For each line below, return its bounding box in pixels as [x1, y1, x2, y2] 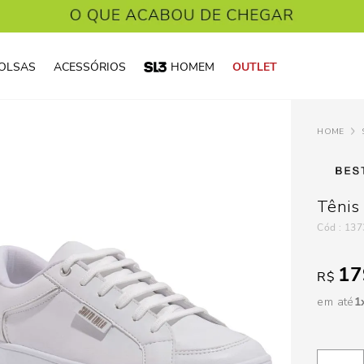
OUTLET [232, 59, 277, 75]
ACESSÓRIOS [54, 59, 126, 75]
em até [317, 294, 354, 310]
